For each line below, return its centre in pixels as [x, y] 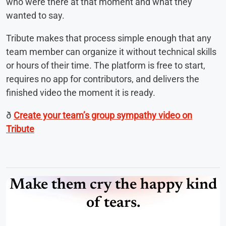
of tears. [113, 203]
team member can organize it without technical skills [111, 51]
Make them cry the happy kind [113, 185]
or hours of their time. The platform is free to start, [106, 65]
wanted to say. [35, 15]
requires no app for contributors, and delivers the [103, 79]
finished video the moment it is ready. [81, 92]
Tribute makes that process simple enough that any [109, 38]
